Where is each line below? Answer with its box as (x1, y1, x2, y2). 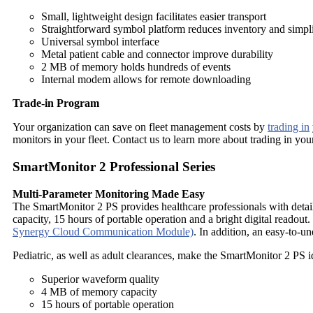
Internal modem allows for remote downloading (41, 73, 251, 86)
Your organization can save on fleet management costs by (13, 121, 268, 133)
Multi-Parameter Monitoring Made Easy (13, 187, 205, 200)
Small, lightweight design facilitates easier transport (41, 10, 266, 23)
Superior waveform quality (41, 272, 159, 285)
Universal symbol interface (41, 36, 159, 48)
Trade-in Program (13, 97, 99, 110)
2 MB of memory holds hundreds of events (41, 61, 231, 73)
